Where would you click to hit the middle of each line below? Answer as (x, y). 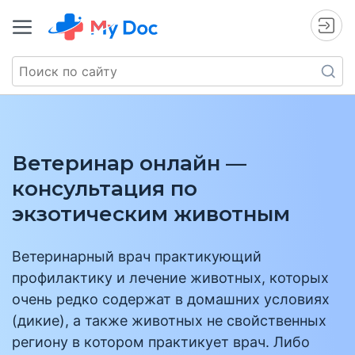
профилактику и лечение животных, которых (170, 278)
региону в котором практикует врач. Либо (161, 342)
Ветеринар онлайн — (129, 163)
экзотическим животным (151, 214)
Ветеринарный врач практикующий (137, 256)
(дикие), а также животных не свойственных (169, 321)
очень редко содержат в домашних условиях (171, 299)
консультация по (105, 189)
